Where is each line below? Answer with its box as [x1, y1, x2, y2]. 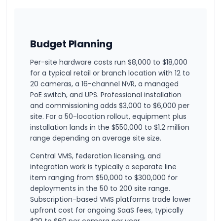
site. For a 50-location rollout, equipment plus [30, 111, 186, 121]
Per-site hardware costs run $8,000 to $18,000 [30, 57, 187, 67]
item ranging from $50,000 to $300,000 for [30, 173, 178, 183]
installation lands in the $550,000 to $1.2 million [30, 122, 189, 132]
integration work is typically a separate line [30, 162, 177, 172]
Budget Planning [30, 37, 112, 51]
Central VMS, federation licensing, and [30, 151, 161, 161]
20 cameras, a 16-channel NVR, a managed [30, 79, 179, 89]
